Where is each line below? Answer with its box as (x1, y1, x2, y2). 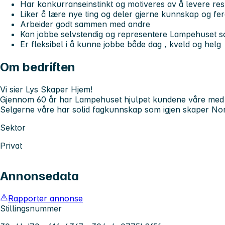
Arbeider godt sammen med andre (20, 19, 150, 30)
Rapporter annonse (8, 193, 83, 203)
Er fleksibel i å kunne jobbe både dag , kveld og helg (20, 39, 221, 50)
